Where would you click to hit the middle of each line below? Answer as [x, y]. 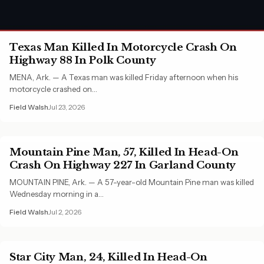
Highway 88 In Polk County [83, 60]
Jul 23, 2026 [67, 107]
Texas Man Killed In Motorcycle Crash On [123, 47]
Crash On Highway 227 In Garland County [123, 165]
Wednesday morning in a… [57, 194]
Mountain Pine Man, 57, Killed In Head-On [124, 152]
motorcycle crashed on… [53, 89]
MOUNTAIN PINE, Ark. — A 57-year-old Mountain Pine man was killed [132, 182]
